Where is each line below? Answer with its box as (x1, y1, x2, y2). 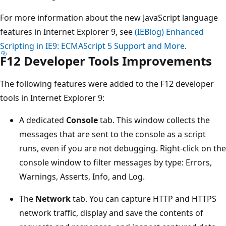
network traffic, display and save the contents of (19, 207, 203, 219)
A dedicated (19, 115, 66, 126)
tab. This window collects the (98, 115, 210, 126)
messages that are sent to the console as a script (19, 129, 206, 140)
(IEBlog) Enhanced (135, 26, 204, 38)
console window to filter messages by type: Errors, (19, 157, 212, 168)
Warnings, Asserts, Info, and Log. (19, 171, 145, 183)
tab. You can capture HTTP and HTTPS (71, 193, 216, 205)
